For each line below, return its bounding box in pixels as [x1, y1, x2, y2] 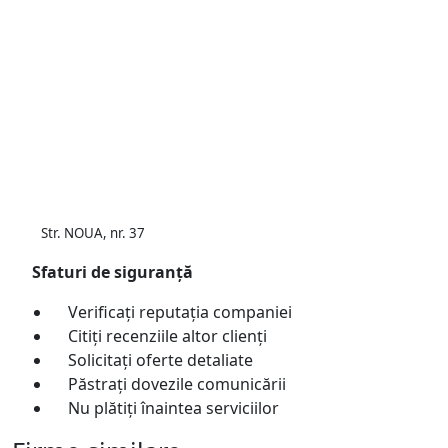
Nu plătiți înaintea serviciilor [68, 396, 279, 419]
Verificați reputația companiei [68, 300, 292, 323]
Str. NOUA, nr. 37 [41, 223, 146, 242]
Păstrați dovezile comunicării [68, 372, 286, 395]
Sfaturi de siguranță [28, 260, 193, 283]
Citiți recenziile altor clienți [68, 324, 267, 347]
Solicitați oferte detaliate [68, 348, 253, 371]
